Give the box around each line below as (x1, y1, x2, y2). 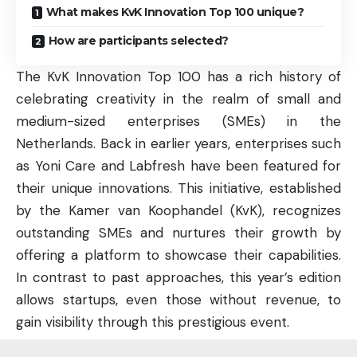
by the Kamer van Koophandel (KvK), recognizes (16, 201, 341, 219)
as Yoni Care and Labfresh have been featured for (16, 156, 341, 175)
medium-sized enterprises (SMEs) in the (16, 112, 341, 130)
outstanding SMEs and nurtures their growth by (16, 223, 341, 241)
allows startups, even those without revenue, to (16, 290, 341, 308)
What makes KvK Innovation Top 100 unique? (45, 4, 304, 19)
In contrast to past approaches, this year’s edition (16, 268, 341, 286)
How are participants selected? (48, 33, 229, 48)
